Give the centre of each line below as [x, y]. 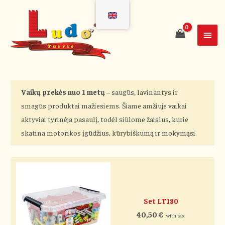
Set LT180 [161, 201]
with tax [176, 215]
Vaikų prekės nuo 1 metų [63, 92]
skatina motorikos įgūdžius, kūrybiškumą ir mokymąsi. [109, 133]
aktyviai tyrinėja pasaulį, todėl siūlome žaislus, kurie [105, 119]
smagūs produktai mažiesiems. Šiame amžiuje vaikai [104, 106]
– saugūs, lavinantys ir [142, 92]
